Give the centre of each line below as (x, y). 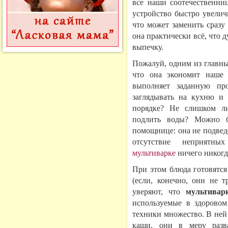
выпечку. (148, 47)
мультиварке (154, 153)
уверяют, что (159, 192)
